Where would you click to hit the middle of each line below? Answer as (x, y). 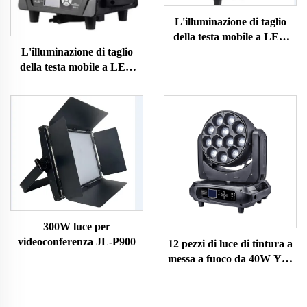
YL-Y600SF (77, 82)
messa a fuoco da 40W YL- (230, 258)
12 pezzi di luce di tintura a (230, 243)
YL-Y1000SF (230, 52)
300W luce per (77, 227)
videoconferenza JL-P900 (77, 242)
